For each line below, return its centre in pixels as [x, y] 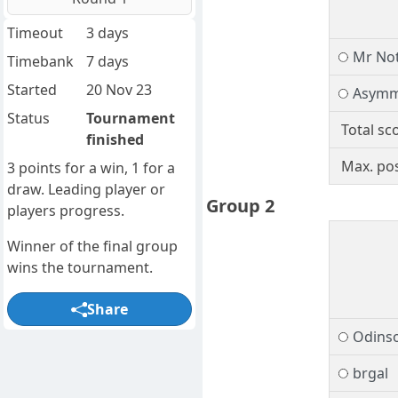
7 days [107, 62]
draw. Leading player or [86, 190]
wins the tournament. [80, 268]
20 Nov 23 [119, 90]
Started [32, 90]
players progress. [66, 211]
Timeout [35, 33]
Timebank [40, 62]
